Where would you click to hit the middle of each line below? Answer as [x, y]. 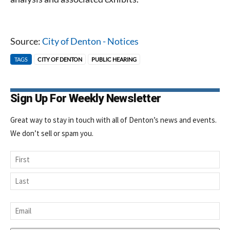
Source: [26, 41]
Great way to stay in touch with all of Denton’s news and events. [113, 120]
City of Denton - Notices [90, 41]
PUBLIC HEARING [114, 59]
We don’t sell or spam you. [52, 133]
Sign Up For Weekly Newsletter [86, 98]
